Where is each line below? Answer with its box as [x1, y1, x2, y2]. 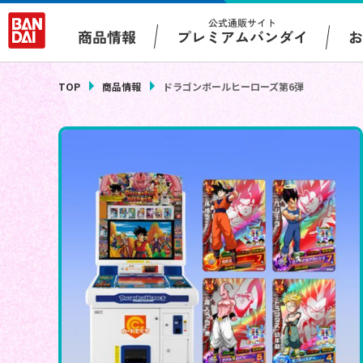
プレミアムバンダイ [177, 25, 309, 48]
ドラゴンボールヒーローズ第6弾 [163, 79, 304, 94]
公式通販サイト [208, 15, 277, 30]
